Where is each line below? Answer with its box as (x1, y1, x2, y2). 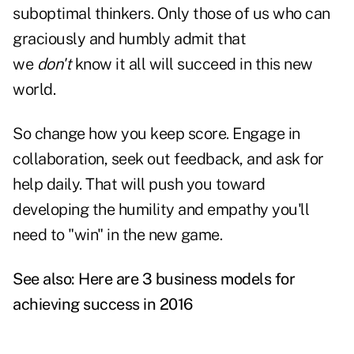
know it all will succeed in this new (74, 55, 313, 74)
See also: (13, 269, 78, 289)
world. (13, 80, 55, 100)
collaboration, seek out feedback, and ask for (13, 149, 324, 169)
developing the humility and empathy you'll (13, 200, 309, 220)
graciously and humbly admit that (13, 29, 246, 49)
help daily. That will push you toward (13, 175, 265, 194)
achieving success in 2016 (13, 295, 193, 314)
